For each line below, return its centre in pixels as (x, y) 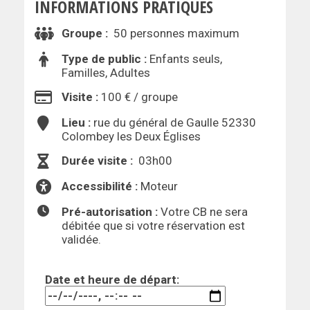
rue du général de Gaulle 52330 (175, 123)
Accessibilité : (100, 186)
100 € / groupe (139, 97)
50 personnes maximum (175, 34)
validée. (81, 240)
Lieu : (77, 123)
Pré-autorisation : (111, 212)
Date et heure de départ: (112, 280)
